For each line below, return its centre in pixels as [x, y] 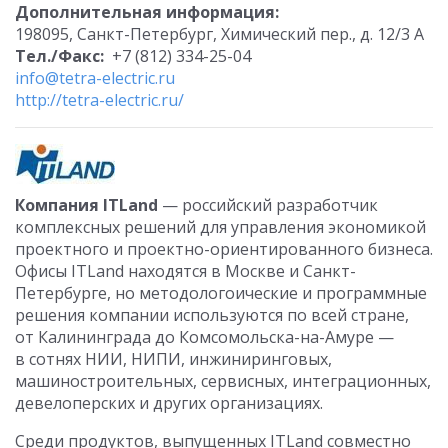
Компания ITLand [86, 205]
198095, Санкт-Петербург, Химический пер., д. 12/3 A [221, 34]
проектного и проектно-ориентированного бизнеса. [224, 249]
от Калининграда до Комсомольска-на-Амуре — [204, 337]
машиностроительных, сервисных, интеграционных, [223, 381]
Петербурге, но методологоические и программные [221, 293]
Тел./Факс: [59, 56]
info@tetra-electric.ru [95, 78]
